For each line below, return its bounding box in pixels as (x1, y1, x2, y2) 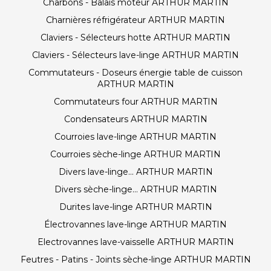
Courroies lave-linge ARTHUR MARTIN (54, 131, 217, 142)
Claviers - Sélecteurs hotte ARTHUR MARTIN (41, 32, 230, 43)
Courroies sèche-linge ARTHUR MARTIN (50, 149, 221, 160)
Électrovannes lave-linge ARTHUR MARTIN (44, 219, 227, 230)
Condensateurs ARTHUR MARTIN (64, 114, 207, 125)
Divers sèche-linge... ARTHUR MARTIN (54, 184, 217, 195)
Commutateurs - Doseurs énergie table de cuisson (28, 67, 243, 78)
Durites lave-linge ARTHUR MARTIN (59, 201, 212, 212)
